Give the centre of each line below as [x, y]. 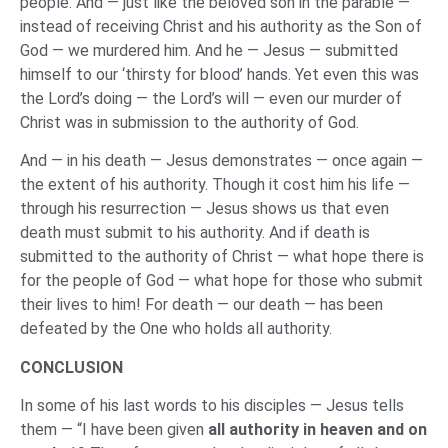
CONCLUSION [71, 367]
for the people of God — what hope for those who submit [221, 281]
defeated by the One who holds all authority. [176, 329]
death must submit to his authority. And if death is [195, 233]
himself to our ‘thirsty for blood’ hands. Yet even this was [219, 75]
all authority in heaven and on [317, 430]
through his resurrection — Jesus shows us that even [204, 209]
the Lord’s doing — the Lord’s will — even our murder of [211, 99]
